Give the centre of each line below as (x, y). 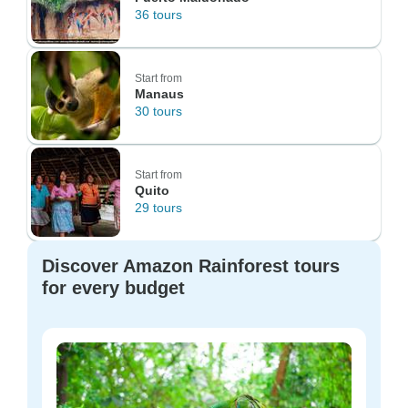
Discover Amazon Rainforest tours (191, 266)
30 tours (158, 111)
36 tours (158, 15)
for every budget (113, 288)
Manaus (159, 94)
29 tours (158, 208)
